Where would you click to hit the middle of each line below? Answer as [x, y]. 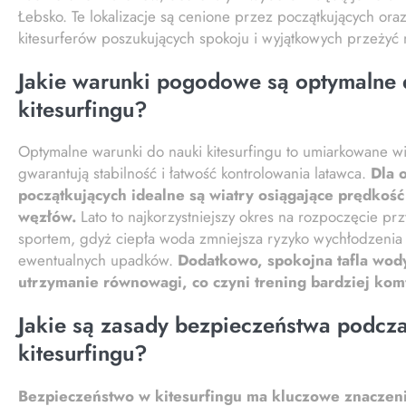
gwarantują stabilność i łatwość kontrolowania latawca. [194, 174]
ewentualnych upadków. [98, 261]
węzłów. [47, 217]
